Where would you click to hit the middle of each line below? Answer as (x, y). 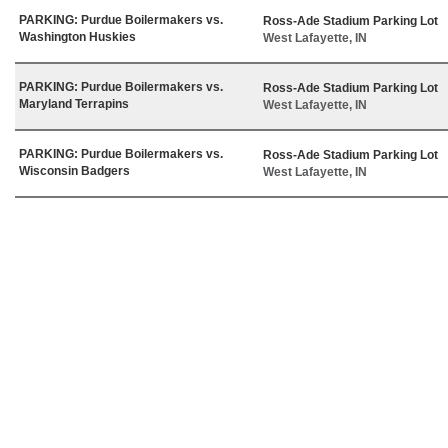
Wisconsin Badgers (74, 170)
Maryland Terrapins (74, 103)
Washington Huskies (77, 36)
